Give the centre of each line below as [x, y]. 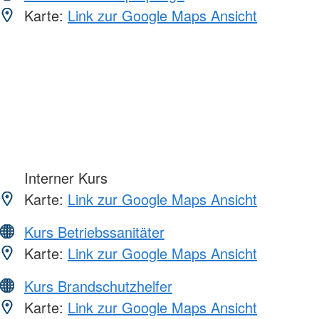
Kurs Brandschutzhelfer [98, 286]
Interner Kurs [64, 178]
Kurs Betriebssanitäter [94, 232]
